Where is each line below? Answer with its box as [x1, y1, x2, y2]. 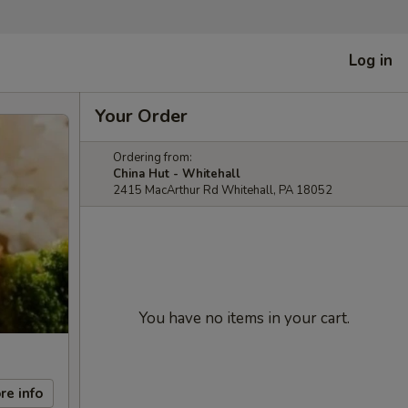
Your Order [95, 104, 188, 128]
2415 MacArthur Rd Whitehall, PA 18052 [113, 182, 332, 199]
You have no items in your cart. [138, 308, 350, 329]
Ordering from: [113, 149, 192, 166]
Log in [349, 49, 393, 71]
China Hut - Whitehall [113, 166, 240, 182]
